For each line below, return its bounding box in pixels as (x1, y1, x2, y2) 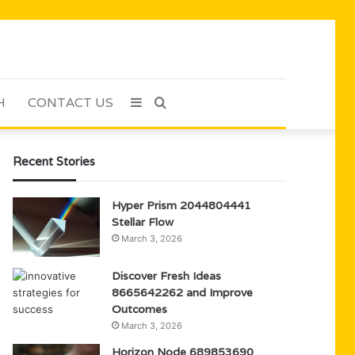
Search (165, 94, 207, 110)
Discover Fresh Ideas (112, 269, 222, 283)
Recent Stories (13, 154, 96, 169)
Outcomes (112, 302, 168, 316)
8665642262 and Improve (112, 285, 254, 300)
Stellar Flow (112, 215, 174, 229)
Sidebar (141, 94, 187, 110)
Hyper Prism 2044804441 (112, 198, 252, 212)
